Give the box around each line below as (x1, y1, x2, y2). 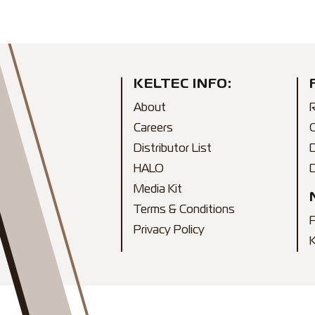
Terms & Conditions (134, 205, 235, 215)
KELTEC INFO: (134, 79, 233, 90)
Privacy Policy (134, 226, 205, 236)
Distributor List (134, 144, 212, 154)
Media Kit (134, 185, 182, 195)
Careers (134, 124, 173, 134)
